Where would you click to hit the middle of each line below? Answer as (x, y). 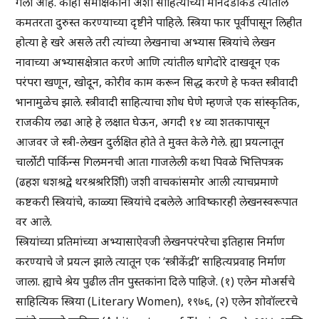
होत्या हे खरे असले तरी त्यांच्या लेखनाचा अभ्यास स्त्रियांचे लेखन (146, 42)
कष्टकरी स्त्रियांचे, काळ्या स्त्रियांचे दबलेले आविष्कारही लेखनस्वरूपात (157, 202)
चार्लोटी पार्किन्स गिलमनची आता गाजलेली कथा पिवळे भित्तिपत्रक (150, 162)
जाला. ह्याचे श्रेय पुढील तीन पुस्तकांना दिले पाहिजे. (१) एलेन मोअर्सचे (156, 282)
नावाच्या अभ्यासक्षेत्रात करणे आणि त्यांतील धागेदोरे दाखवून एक (148, 62)
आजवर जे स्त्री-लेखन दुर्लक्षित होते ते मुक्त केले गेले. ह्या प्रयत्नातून (150, 142)
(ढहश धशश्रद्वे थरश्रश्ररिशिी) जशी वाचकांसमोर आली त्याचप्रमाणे (147, 182)
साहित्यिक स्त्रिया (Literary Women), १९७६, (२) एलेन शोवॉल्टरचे (157, 302)
